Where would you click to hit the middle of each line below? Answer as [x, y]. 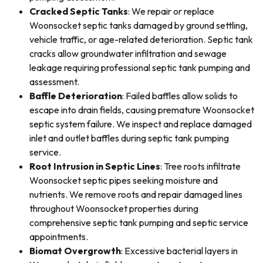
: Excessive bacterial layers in [179, 251]
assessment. [54, 82]
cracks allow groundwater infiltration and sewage [128, 53]
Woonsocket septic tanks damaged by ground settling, [139, 25]
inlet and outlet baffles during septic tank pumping [129, 138]
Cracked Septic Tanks [79, 11]
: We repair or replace [171, 11]
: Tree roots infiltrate [200, 166]
